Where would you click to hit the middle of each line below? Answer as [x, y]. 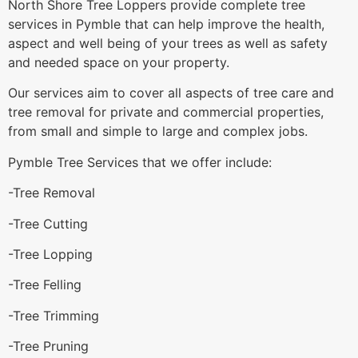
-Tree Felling [45, 285]
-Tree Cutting [48, 223]
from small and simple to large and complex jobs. [158, 131]
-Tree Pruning [48, 346]
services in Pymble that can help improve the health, [166, 24]
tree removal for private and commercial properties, [166, 112]
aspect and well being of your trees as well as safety [168, 44]
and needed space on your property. [119, 63]
